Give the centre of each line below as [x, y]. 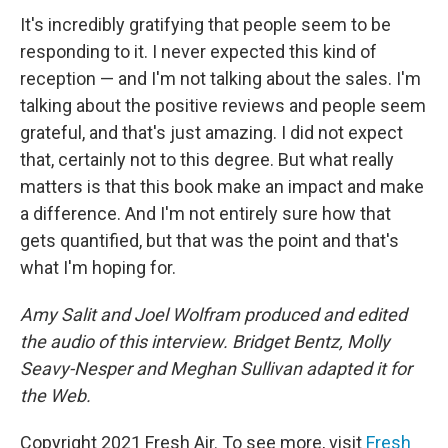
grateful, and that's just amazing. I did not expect [211, 133]
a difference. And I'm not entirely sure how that [205, 214]
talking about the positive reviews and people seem [223, 106]
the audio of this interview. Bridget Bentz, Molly [205, 342]
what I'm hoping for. [98, 268]
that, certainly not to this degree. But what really [207, 160]
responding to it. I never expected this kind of [198, 52]
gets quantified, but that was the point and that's [209, 241]
